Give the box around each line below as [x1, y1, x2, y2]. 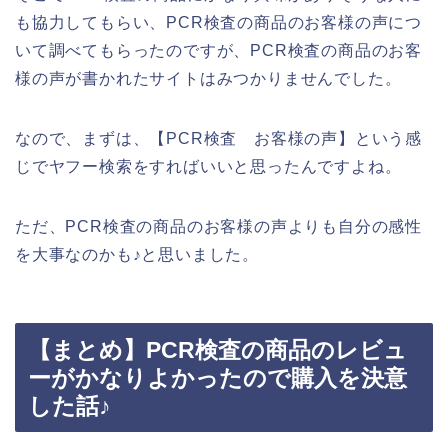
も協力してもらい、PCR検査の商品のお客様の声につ [15, 13, 422, 31]
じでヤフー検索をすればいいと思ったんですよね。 [15, 157, 402, 175]
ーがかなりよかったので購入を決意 [28, 365, 407, 392]
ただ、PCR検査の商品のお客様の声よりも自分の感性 [15, 217, 422, 235]
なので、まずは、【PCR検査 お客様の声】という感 [15, 129, 422, 147]
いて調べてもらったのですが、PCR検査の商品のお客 [15, 41, 422, 59]
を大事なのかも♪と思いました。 [15, 245, 259, 263]
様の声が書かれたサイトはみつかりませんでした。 [15, 69, 402, 87]
